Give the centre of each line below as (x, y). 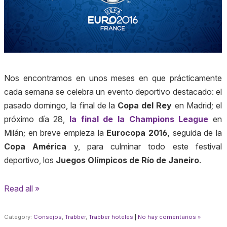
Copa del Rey (145, 106)
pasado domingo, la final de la (61, 106)
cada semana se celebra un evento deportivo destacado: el (113, 92)
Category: (19, 217)
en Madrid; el (197, 106)
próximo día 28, (37, 119)
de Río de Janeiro (163, 160)
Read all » (22, 188)
